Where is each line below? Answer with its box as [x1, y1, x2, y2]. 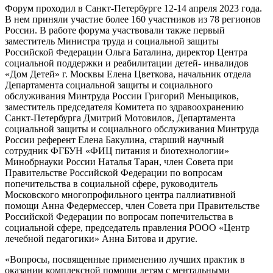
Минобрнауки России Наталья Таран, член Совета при [5, 156, 233, 167]
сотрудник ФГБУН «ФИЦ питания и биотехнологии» [5, 145, 229, 156]
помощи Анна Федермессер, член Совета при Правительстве [5, 200, 260, 211]
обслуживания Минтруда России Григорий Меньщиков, [5, 90, 239, 101]
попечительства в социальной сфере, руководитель [5, 178, 218, 189]
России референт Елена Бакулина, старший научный [5, 134, 224, 145]
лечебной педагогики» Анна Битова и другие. [5, 233, 202, 244]
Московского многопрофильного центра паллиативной [5, 189, 236, 200]
